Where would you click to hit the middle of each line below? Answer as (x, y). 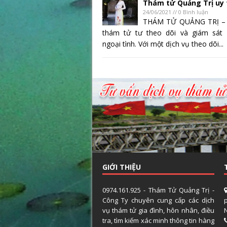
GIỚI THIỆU (122, 167)
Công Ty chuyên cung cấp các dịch (158, 200)
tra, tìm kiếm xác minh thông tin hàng (158, 220)
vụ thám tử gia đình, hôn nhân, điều (158, 210)
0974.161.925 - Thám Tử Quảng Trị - (158, 190)
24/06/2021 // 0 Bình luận (176, 12)
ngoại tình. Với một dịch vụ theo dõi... (163, 44)
